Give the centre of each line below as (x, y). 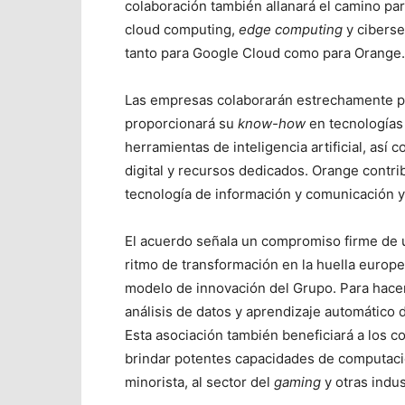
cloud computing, (182, 29)
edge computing (291, 29)
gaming (299, 382)
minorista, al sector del (199, 382)
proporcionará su (181, 123)
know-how (272, 123)
